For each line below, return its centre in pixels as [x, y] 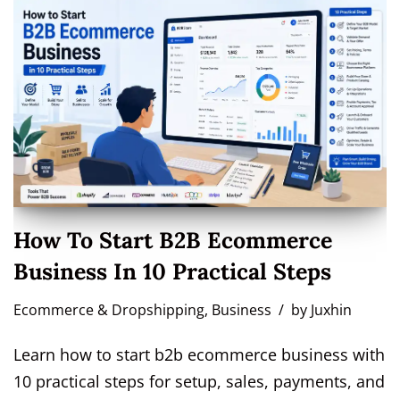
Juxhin [331, 310]
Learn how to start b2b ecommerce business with [199, 355]
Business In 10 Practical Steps [172, 272]
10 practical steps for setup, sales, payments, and [199, 382]
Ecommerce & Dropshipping [109, 310]
